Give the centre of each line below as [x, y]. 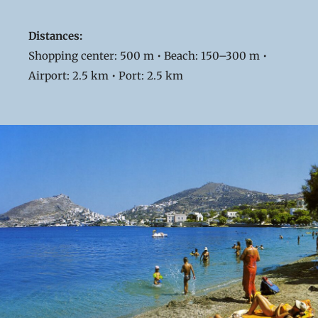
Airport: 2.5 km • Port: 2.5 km [106, 76]
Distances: [55, 36]
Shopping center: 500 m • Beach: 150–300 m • [148, 56]
